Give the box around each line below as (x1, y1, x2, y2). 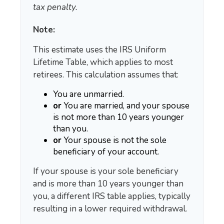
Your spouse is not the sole (61, 134, 166, 146)
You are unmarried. (53, 88, 124, 100)
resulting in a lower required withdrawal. (33, 203, 187, 214)
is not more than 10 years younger (53, 111, 184, 123)
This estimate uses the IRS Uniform (33, 44, 166, 55)
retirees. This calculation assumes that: (33, 69, 178, 80)
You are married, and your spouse (61, 100, 189, 111)
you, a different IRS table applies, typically (33, 190, 190, 202)
